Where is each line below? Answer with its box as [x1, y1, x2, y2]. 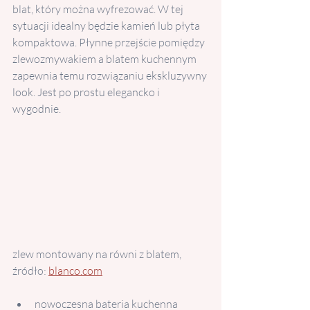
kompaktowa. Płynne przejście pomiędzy [12, 35, 207, 50]
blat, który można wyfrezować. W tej [12, 2, 185, 17]
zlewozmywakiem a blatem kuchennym [12, 52, 199, 66]
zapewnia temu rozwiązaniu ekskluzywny [12, 69, 209, 83]
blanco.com [48, 264, 102, 278]
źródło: [12, 264, 48, 278]
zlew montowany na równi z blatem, [12, 247, 183, 262]
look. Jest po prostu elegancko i [12, 85, 162, 100]
